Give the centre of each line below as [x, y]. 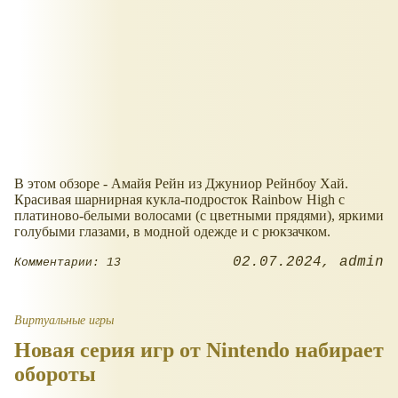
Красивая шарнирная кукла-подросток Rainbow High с [179, 200]
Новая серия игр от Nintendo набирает [199, 350]
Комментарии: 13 [68, 262]
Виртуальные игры [64, 320]
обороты [55, 374]
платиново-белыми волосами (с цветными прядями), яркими [199, 216]
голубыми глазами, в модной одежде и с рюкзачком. [172, 232]
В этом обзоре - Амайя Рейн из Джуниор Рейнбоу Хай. [181, 184]
